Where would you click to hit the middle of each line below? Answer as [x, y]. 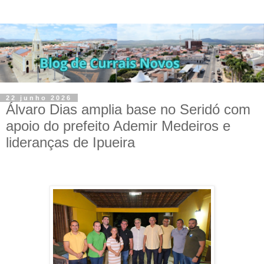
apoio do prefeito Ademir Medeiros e [118, 126]
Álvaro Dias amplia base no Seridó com [128, 109]
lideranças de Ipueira [70, 142]
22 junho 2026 [39, 98]
